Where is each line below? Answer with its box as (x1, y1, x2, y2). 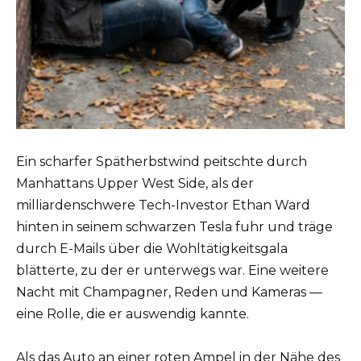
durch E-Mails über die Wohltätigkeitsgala (16, 241, 288, 257)
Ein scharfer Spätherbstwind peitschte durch (16, 154, 307, 170)
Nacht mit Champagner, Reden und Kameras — (16, 284, 322, 301)
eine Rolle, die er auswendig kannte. (16, 306, 249, 322)
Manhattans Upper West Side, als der (16, 176, 254, 192)
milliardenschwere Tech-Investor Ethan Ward (16, 197, 310, 214)
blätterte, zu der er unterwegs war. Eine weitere (16, 263, 329, 279)
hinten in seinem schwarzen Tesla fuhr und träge (16, 219, 333, 235)
